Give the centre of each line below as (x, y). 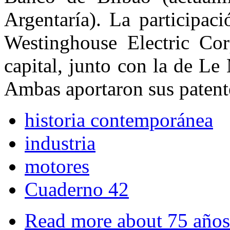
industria (60, 143)
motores (57, 166)
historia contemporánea (119, 120)
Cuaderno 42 (77, 189)
